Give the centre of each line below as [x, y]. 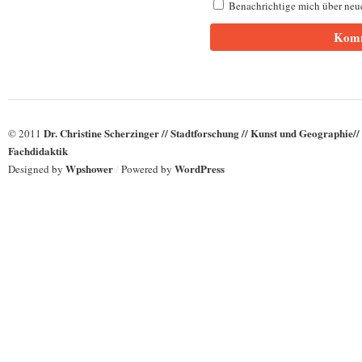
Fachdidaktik [38, 151]
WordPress [200, 168]
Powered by [147, 169]
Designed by [37, 169]
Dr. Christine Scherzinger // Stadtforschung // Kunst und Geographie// [202, 133]
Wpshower [89, 168]
